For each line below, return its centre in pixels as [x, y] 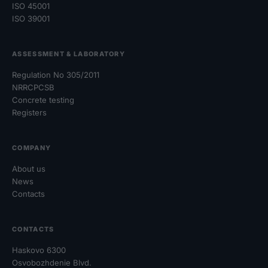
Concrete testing [43, 100]
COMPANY [32, 147]
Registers [29, 112]
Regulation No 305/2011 [56, 74]
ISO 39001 [31, 18]
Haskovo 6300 [39, 250]
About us [29, 168]
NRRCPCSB [33, 87]
